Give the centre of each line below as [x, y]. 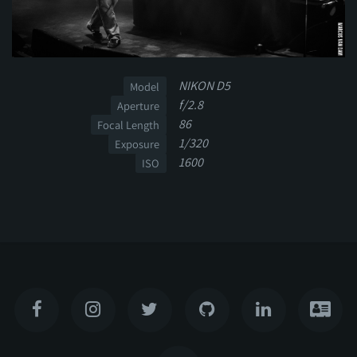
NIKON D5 [204, 85]
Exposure [137, 143]
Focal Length [129, 124]
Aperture [139, 105]
